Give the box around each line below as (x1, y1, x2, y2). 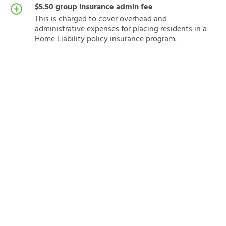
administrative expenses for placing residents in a (35, 23, 207, 36)
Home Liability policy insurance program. (35, 33, 177, 46)
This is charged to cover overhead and (35, 13, 167, 26)
